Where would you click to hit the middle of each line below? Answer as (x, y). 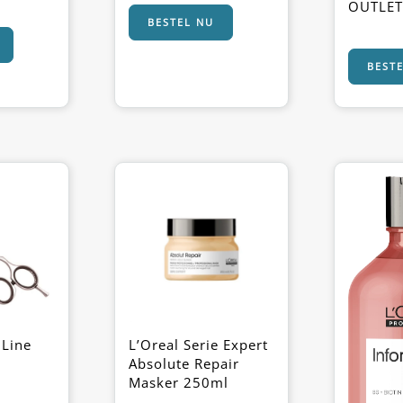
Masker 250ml (179, 382)
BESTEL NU (181, 22)
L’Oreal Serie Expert (198, 344)
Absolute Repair (184, 363)
